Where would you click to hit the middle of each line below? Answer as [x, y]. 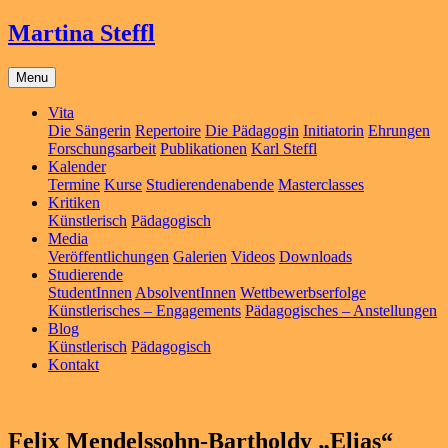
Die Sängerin [89, 130]
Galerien [200, 256]
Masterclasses [321, 184]
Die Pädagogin [252, 130]
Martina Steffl [81, 32]
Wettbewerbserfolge [303, 292]
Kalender [77, 166]
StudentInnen [90, 292]
